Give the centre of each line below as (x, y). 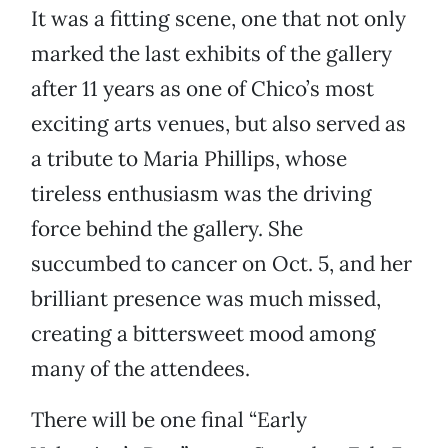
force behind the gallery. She (167, 229)
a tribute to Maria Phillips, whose (189, 159)
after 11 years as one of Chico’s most (202, 89)
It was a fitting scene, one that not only (218, 19)
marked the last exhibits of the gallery (211, 54)
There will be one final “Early (169, 420)
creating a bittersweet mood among (203, 334)
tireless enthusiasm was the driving (201, 194)
